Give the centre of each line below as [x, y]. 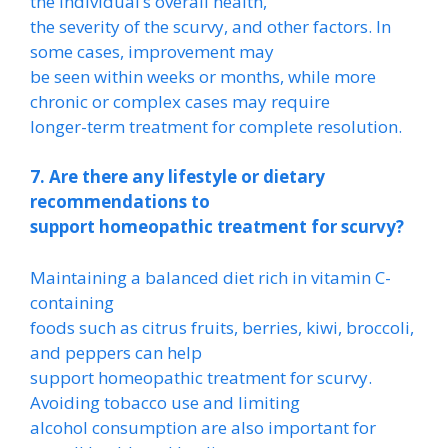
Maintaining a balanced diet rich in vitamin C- [210, 277]
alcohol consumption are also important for [203, 427]
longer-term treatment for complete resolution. [216, 126]
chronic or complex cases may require [180, 101]
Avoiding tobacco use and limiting [165, 402]
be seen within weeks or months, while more [203, 76]
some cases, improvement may [152, 51]
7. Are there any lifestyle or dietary [177, 176]
